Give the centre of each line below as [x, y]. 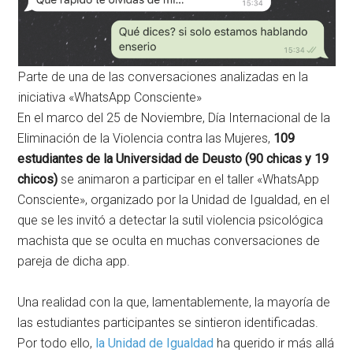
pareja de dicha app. [74, 261]
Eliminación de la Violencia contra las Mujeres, [146, 138]
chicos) [39, 179]
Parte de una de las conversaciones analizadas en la [163, 76]
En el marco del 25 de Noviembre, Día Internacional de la [174, 117]
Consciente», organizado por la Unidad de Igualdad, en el [174, 199]
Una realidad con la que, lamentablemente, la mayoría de [174, 302]
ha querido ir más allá [274, 343]
